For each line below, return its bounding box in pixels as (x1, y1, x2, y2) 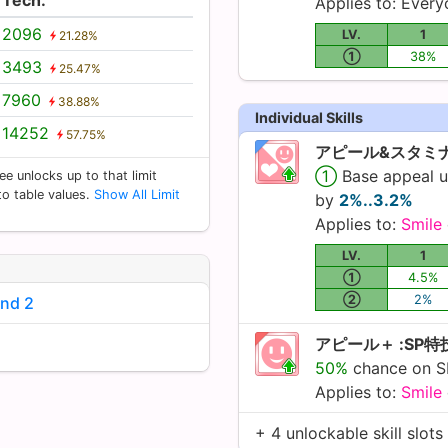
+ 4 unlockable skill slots (255, 422, 443, 443)
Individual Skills (255, 108, 363, 126)
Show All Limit (94, 186, 180, 202)
